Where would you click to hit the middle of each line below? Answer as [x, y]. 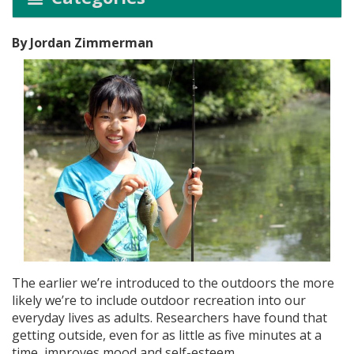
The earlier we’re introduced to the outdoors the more [173, 283]
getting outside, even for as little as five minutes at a [167, 335]
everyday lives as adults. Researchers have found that [169, 318]
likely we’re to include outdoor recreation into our [159, 301]
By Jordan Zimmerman [83, 43]
